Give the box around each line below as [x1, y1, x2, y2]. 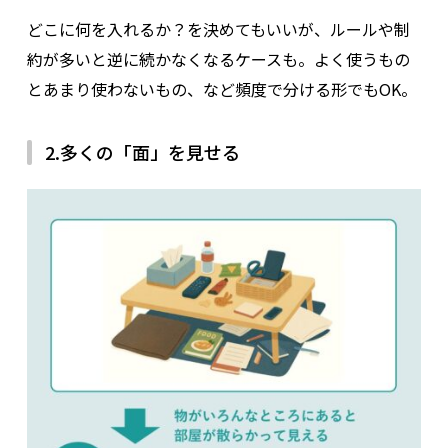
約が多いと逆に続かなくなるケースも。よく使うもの [26, 46, 410, 71]
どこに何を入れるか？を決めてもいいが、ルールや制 [26, 16, 410, 41]
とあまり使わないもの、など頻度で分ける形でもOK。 [26, 76, 417, 101]
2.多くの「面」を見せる [44, 138, 240, 165]
